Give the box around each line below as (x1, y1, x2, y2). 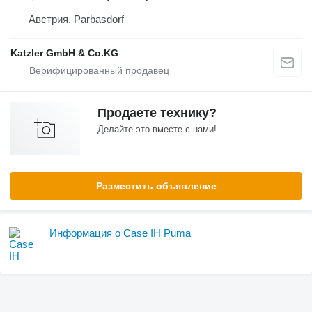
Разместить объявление (95, 180, 217, 192)
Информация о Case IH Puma (49, 227, 191, 240)
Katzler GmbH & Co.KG (10, 47, 118, 59)
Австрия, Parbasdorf (29, 13, 124, 26)
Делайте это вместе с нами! (97, 124, 217, 135)
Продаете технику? (97, 106, 217, 120)
